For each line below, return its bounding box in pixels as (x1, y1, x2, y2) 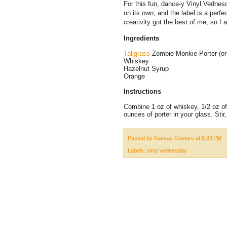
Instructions (124, 88, 161, 96)
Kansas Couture (154, 135, 196, 141)
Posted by (128, 135, 154, 141)
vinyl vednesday (147, 147, 187, 154)
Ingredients (124, 34, 159, 43)
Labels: (128, 147, 147, 154)
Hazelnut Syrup (124, 65, 169, 73)
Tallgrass (124, 50, 150, 58)
